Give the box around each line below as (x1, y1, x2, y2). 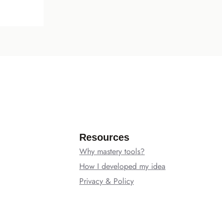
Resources (79, 132, 129, 143)
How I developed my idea (79, 161, 166, 172)
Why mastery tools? (79, 146, 145, 158)
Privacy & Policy (79, 175, 134, 187)
